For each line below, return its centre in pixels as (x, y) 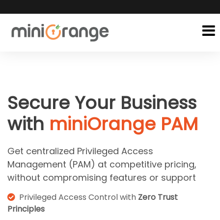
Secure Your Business (102, 103)
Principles (26, 209)
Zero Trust (158, 197)
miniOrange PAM (124, 124)
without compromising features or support (102, 178)
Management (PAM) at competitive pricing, (102, 164)
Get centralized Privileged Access (80, 151)
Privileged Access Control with (77, 197)
